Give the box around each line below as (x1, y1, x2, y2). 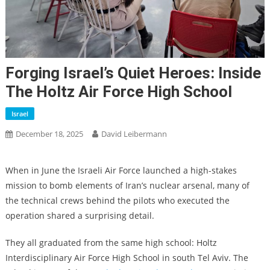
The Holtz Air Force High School (5, 82, 232, 101)
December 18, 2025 (15, 128, 83, 139)
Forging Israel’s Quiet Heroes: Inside (5, 63, 261, 82)
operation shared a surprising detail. (5, 209, 154, 221)
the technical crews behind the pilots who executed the (5, 194, 230, 206)
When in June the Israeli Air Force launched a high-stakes (5, 164, 237, 176)
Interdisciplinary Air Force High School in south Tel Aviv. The (5, 251, 248, 263)
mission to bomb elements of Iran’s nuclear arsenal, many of (5, 179, 250, 191)
